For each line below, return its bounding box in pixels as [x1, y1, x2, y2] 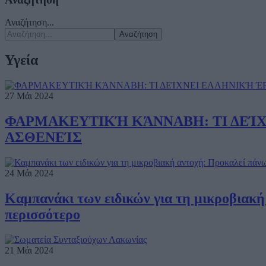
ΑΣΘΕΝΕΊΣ [5, 129, 82, 145]
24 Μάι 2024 [5, 168, 53, 179]
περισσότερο [5, 206, 80, 222]
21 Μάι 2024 [5, 245, 53, 255]
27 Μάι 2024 [5, 91, 53, 102]
